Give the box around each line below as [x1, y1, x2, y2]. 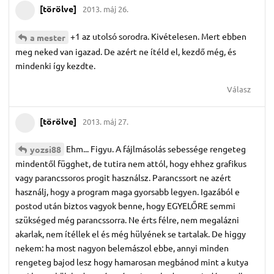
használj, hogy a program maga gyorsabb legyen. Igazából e [15, 186, 240, 198]
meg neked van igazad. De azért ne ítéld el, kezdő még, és [15, 45, 236, 57]
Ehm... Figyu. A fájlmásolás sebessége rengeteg [66, 143, 246, 154]
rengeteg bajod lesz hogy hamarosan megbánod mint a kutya [15, 256, 248, 268]
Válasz [227, 83, 251, 94]
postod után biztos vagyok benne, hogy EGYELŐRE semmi [15, 200, 235, 212]
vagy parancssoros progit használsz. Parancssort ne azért [15, 172, 231, 183]
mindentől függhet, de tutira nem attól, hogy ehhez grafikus [15, 158, 246, 169]
